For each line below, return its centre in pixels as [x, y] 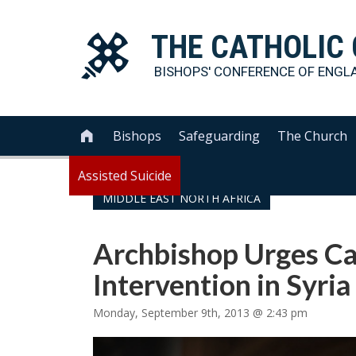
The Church [313, 136]
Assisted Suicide [125, 176]
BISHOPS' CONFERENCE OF [236, 72]
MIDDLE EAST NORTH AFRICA [182, 198]
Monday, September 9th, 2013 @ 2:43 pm [200, 313]
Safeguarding [220, 136]
